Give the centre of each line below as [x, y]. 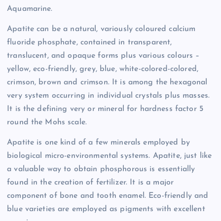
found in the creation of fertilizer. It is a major [91, 183]
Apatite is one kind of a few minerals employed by [98, 143]
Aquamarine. [30, 9]
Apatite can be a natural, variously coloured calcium [101, 29]
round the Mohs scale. [47, 123]
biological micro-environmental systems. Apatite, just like [110, 156]
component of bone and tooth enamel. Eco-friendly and [108, 196]
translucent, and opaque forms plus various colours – [103, 56]
